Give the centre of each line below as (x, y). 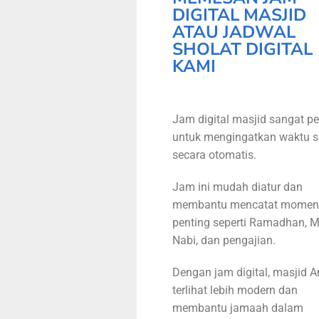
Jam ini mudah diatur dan (237, 187)
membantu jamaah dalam (238, 308)
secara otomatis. (216, 155)
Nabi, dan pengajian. (224, 241)
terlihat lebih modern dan (235, 291)
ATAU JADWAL (234, 32)
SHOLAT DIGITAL (242, 49)
